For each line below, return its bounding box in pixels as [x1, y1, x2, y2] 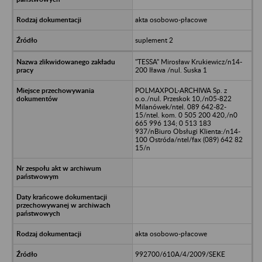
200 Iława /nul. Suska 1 [135, 65, 207, 74]
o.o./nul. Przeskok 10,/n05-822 [135, 94, 232, 103]
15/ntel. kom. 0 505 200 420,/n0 [135, 110, 237, 119]
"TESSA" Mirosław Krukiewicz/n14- [135, 57, 242, 66]
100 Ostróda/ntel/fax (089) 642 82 [135, 135, 243, 144]
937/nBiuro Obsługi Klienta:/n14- [135, 126, 240, 136]
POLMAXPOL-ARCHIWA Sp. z [135, 85, 227, 95]
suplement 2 [135, 35, 173, 44]
